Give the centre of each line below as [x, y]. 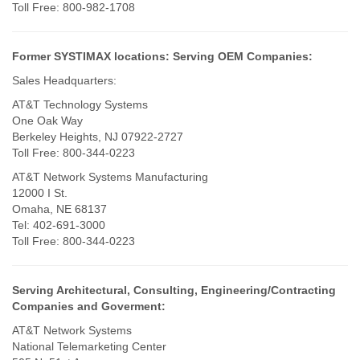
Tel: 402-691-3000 [59, 225]
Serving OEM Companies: [243, 56]
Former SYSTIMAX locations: [91, 56]
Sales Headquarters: [64, 80]
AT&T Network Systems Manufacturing [110, 176]
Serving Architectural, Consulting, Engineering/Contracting [174, 290]
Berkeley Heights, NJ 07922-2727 [98, 136]
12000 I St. [40, 192]
